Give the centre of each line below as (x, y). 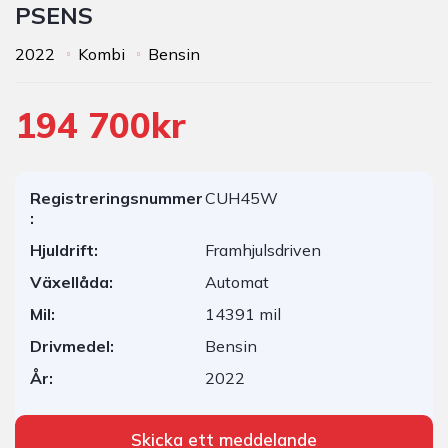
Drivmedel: (72, 346)
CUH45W (241, 198)
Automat (236, 282)
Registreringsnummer (116, 198)
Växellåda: (71, 282)
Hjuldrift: (64, 250)
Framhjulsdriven (262, 250)
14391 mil (242, 314)
